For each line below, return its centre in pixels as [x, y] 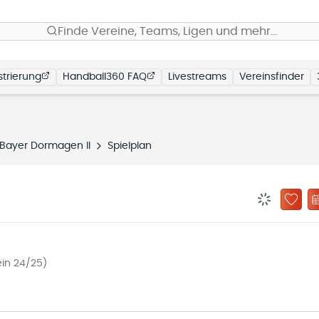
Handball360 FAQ [105, 77]
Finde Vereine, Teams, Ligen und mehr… [167, 31]
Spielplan [130, 146]
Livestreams [197, 77]
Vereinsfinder [272, 77]
